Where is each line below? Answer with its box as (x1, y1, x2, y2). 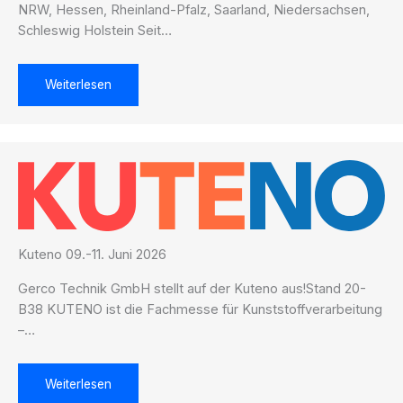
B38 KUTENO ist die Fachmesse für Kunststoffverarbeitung (18, 300, 382, 318)
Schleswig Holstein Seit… (18, 22, 172, 39)
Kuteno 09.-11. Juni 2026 (18, 246, 166, 263)
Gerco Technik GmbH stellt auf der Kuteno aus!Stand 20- (18, 280, 366, 297)
